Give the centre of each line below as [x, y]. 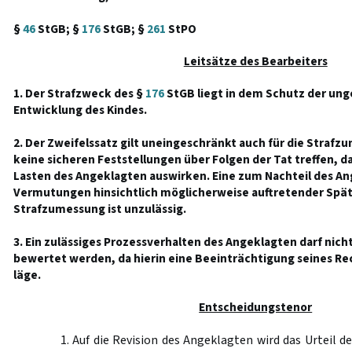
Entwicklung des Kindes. [80, 110]
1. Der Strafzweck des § [79, 93]
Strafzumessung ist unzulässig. [99, 209]
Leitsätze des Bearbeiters [255, 61]
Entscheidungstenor [256, 307]
